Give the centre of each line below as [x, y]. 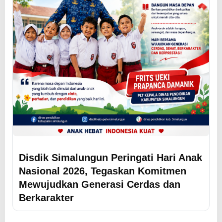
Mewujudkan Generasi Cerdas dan [100, 184]
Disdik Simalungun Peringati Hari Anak [111, 158]
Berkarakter [46, 198]
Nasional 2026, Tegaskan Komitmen [103, 171]
